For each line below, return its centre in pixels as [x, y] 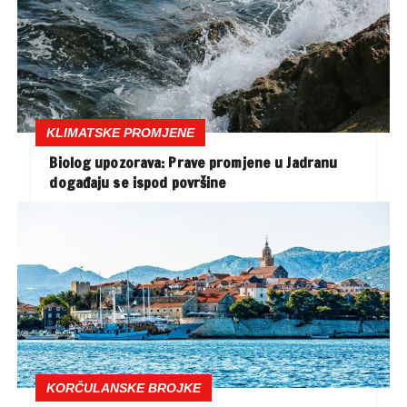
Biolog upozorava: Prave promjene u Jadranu [194, 163]
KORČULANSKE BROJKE [124, 387]
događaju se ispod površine [138, 183]
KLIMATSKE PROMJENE [121, 133]
